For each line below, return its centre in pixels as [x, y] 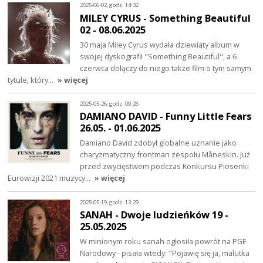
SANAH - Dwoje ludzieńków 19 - [154, 215]
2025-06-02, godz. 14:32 [109, 5]
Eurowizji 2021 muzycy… [50, 178]
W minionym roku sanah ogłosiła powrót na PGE [163, 242]
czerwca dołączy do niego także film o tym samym [166, 68]
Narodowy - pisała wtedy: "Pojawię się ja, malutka [165, 253]
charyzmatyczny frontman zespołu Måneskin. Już [165, 155]
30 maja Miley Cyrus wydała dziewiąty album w [160, 44]
